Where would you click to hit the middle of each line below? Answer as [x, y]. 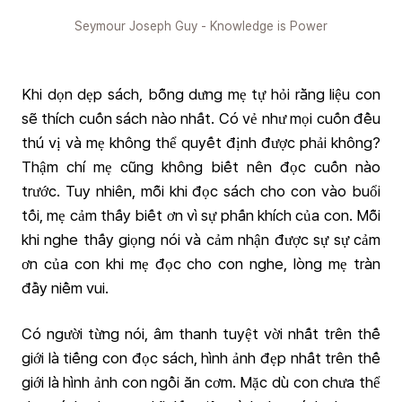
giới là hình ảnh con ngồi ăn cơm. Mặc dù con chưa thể [201, 382]
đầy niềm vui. [65, 288]
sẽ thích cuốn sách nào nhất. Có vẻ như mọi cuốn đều [201, 118]
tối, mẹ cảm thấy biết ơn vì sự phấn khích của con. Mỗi [201, 215]
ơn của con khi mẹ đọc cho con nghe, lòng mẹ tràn [201, 264]
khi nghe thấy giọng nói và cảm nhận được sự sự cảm [201, 240]
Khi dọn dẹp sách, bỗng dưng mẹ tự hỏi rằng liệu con [201, 94]
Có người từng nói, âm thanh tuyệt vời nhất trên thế [201, 334]
